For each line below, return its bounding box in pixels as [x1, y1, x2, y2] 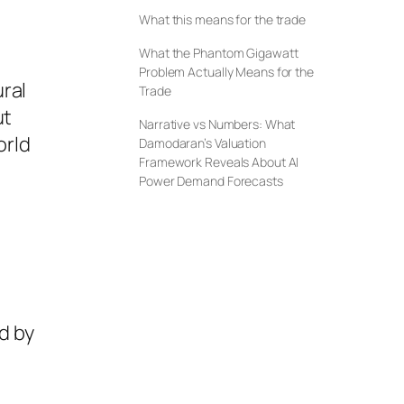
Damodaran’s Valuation [139, 134, 266, 152]
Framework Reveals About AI [139, 153, 299, 171]
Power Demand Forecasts [139, 172, 283, 190]
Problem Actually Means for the [139, 63, 314, 81]
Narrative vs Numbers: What [139, 115, 296, 133]
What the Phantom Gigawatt [139, 44, 298, 62]
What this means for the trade [139, 11, 307, 29]
